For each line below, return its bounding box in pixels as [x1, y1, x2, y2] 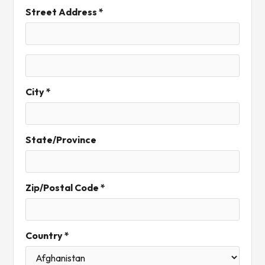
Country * [25, 230, 70, 241]
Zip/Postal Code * [25, 182, 106, 193]
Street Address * [25, 6, 104, 18]
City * [25, 86, 51, 98]
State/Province [25, 134, 97, 146]
